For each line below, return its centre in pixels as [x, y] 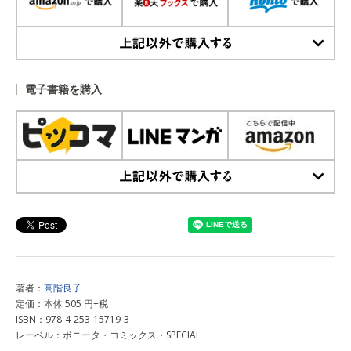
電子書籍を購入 [63, 89]
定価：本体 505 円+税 [62, 304]
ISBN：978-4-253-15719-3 [72, 320]
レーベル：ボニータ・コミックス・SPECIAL [108, 335]
